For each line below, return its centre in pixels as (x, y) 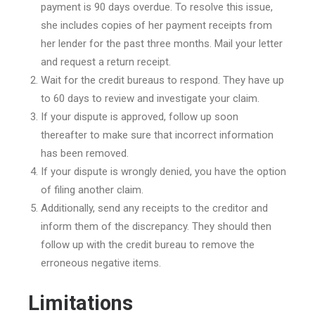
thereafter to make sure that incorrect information (157, 135)
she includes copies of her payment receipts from (156, 25)
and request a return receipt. (106, 62)
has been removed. (85, 153)
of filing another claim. (92, 190)
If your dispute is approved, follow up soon (140, 117)
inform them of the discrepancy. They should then (156, 226)
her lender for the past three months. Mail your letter (162, 44)
